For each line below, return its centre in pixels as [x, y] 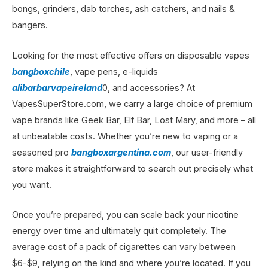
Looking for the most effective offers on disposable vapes [131, 55]
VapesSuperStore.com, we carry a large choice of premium [132, 104]
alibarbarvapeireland [57, 88]
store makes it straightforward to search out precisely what [133, 168]
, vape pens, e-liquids [114, 71]
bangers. [30, 25]
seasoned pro [42, 152]
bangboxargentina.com [121, 152]
